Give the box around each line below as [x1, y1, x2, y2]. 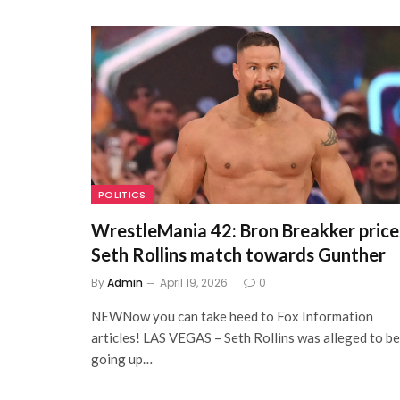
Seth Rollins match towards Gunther [91, 244, 386, 266]
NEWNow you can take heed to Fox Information [91, 308, 373, 325]
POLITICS [98, 187, 146, 203]
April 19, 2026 [160, 275, 228, 291]
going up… [91, 351, 153, 368]
